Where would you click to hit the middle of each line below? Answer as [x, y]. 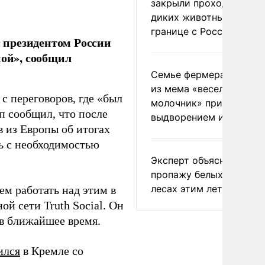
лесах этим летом [193, 189]
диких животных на [197, 17]
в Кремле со [52, 251]
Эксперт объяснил [193, 160]
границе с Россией [195, 31]
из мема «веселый [194, 89]
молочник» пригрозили [206, 103]
